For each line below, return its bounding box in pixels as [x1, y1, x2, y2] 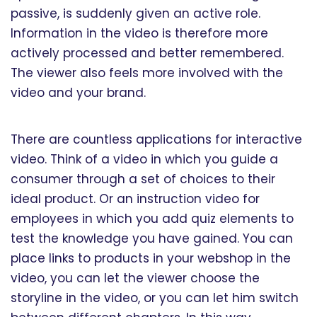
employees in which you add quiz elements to [11, 210, 294, 228]
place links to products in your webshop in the [11, 250, 291, 267]
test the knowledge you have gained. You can [11, 230, 293, 248]
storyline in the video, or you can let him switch [11, 289, 299, 307]
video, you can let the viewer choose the [11, 270, 260, 287]
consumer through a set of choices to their [11, 171, 275, 188]
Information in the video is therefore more [11, 25, 268, 42]
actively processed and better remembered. [11, 45, 284, 62]
